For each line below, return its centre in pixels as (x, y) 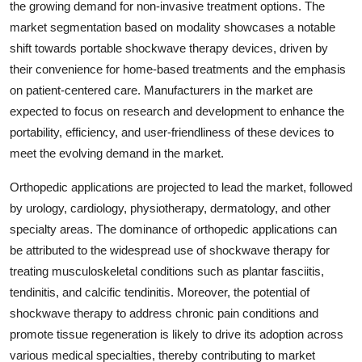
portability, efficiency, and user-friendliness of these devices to (172, 132)
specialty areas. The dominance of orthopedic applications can (173, 229)
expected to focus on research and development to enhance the (177, 111)
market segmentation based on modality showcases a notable (173, 27)
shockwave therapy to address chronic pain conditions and (164, 313)
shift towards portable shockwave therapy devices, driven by (169, 48)
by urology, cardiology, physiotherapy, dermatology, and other (170, 208)
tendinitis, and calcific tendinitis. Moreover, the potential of (160, 292)
